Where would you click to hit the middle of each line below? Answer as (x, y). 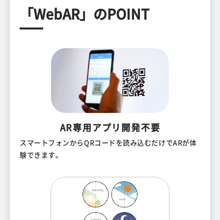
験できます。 (41, 155)
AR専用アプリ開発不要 (110, 127)
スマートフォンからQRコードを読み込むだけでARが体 (108, 142)
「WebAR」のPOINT (84, 14)
